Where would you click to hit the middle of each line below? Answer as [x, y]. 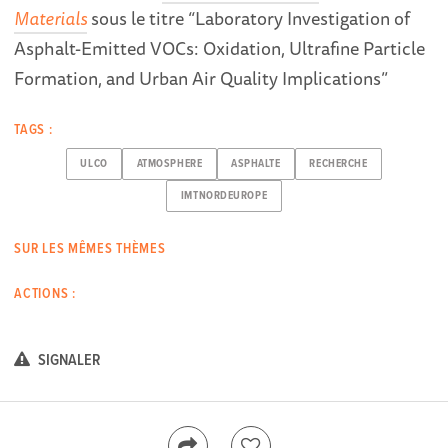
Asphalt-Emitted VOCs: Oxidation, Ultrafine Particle [220, 47]
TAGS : [33, 129]
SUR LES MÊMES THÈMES [90, 248]
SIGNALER [68, 360]
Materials [51, 17]
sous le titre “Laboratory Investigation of [249, 17]
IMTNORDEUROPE [224, 196]
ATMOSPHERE [169, 164]
